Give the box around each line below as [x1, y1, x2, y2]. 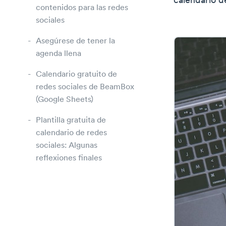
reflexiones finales [36, 154, 102, 162]
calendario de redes [36, 129, 107, 137]
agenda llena [36, 49, 81, 58]
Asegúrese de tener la [36, 37, 115, 45]
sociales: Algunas [36, 141, 97, 150]
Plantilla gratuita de [36, 116, 106, 125]
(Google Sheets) [36, 95, 93, 104]
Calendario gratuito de [36, 70, 117, 79]
